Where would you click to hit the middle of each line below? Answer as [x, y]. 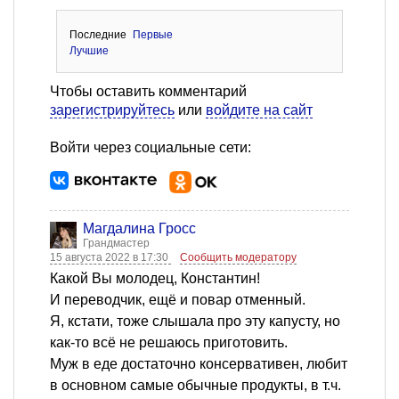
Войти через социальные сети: [151, 147]
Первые [153, 34]
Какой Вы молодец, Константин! [155, 278]
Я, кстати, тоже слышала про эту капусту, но [195, 321]
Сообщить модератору [238, 257]
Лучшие [89, 50]
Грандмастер [116, 243]
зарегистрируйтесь [112, 110]
